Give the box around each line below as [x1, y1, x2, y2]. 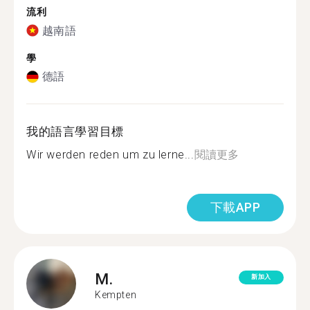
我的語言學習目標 [26, 125, 124, 138]
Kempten [95, 289, 137, 300]
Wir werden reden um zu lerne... [26, 148, 194, 161]
